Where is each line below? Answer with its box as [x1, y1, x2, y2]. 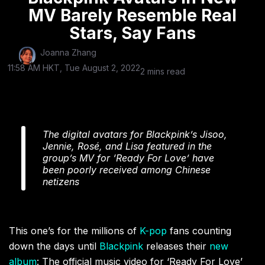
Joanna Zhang [40, 47, 96, 58]
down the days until [9, 240, 99, 253]
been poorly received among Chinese [43, 164, 211, 176]
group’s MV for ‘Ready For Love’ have [43, 152, 214, 164]
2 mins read [140, 66, 186, 77]
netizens [43, 176, 79, 188]
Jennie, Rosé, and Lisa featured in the [43, 140, 212, 153]
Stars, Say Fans [69, 23, 196, 44]
